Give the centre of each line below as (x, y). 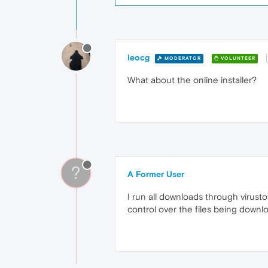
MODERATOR (182, 58)
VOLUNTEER (237, 58)
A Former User (156, 174)
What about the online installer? (192, 80)
